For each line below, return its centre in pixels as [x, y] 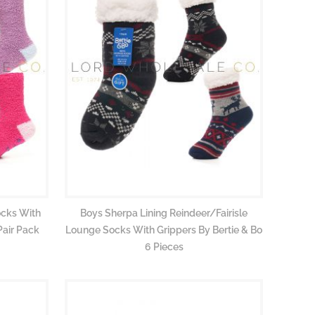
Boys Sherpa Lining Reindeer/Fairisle [164, 213]
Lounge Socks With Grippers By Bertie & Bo [164, 230]
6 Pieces [164, 246]
